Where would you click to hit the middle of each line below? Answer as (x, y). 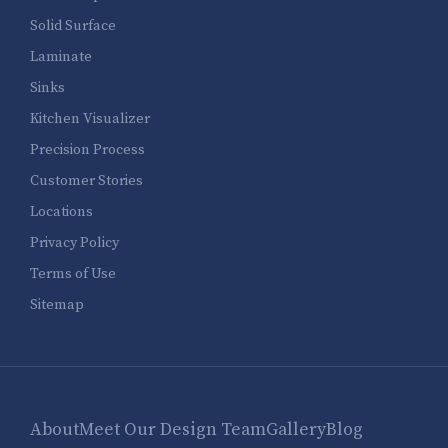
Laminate (61, 57)
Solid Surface (73, 26)
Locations (61, 212)
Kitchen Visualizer (90, 119)
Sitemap (57, 305)
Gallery (296, 430)
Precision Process (87, 150)
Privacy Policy (74, 243)
